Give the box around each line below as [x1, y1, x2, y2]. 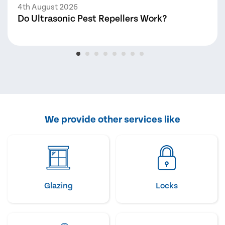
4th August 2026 [18, 3, 78, 12]
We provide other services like [45, 114, 180, 126]
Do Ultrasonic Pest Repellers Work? [18, 14, 167, 25]
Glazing [44, 181, 73, 191]
